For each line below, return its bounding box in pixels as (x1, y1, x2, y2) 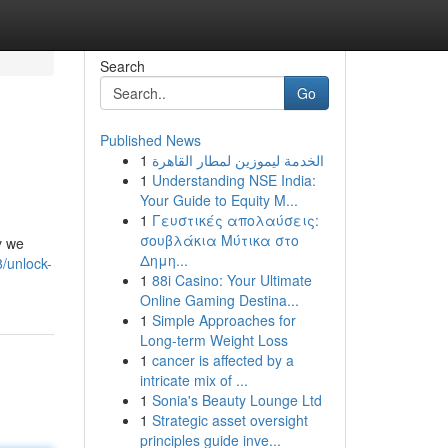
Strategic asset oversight (151, 410, 308, 430)
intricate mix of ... (139, 370, 248, 390)
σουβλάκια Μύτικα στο (139, 230, 299, 250)
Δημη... (139, 250, 188, 270)
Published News (99, 130, 201, 150)
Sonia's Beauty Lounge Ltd (151, 390, 322, 410)
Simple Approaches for (151, 310, 296, 330)
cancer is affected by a (151, 350, 294, 370)
